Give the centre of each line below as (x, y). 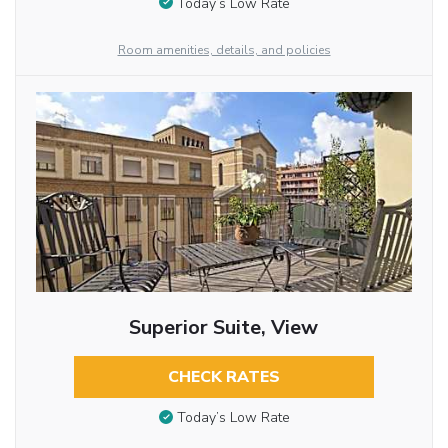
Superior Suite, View (224, 327)
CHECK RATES (223, 376)
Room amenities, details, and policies (224, 49)
